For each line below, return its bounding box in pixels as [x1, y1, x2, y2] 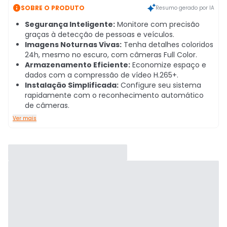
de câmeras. [25, 100, 69, 110]
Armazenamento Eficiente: [25, 60, 130, 70]
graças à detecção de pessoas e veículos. [25, 29, 174, 40]
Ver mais [13, 115, 36, 122]
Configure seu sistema [119, 80, 201, 90]
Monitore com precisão [115, 19, 200, 29]
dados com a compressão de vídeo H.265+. [25, 70, 178, 80]
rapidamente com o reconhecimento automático [25, 90, 204, 100]
